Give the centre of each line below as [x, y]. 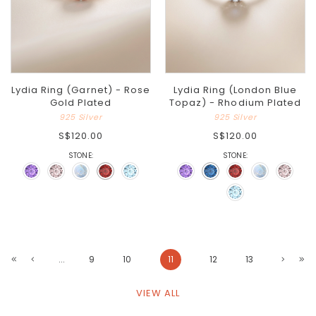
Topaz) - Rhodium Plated [235, 103]
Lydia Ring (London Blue [235, 90]
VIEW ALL [158, 293]
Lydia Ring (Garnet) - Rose [81, 90]
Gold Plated [81, 103]
